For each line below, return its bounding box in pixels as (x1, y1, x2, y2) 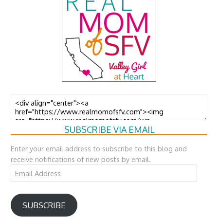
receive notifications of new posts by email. (11, 155, 151, 163)
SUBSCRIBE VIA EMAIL (64, 124, 154, 135)
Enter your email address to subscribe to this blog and (11, 144, 187, 153)
